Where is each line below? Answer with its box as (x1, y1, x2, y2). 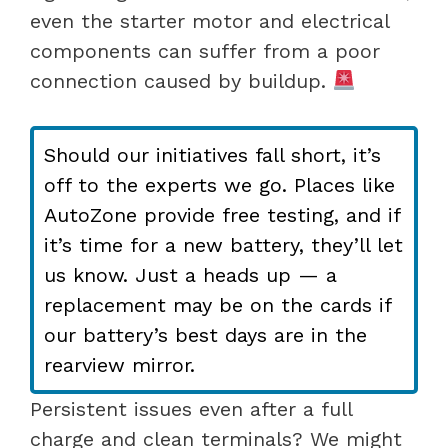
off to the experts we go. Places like (44, 172, 395, 197)
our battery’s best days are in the (44, 322, 367, 347)
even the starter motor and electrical (30, 8, 389, 33)
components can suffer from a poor (30, 38, 380, 63)
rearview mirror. (44, 352, 195, 377)
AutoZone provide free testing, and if (44, 202, 401, 227)
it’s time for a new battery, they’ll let (44, 232, 403, 257)
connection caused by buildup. (30, 68, 333, 93)
